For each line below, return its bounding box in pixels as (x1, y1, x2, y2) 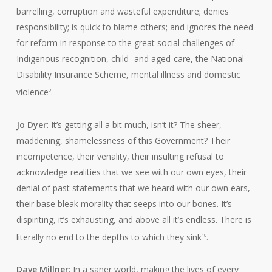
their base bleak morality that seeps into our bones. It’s (16, 197, 232, 209)
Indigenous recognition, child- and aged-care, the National (16, 52, 244, 64)
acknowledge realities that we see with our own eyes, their (16, 166, 246, 178)
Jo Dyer (16, 118, 47, 131)
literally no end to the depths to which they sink (16, 231, 202, 243)
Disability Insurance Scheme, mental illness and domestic (16, 68, 240, 80)
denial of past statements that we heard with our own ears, (16, 182, 250, 194)
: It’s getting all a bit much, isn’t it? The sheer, (46, 118, 222, 131)
